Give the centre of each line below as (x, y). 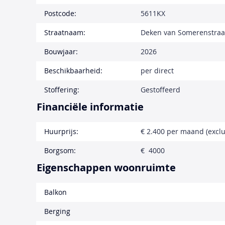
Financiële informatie (90, 106)
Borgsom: (60, 150)
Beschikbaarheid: (73, 70)
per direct (157, 70)
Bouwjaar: (61, 51)
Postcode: (60, 13)
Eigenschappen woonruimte (106, 167)
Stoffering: (62, 89)
